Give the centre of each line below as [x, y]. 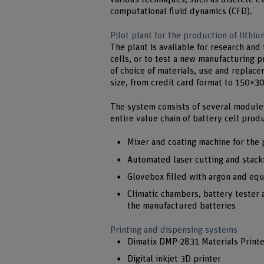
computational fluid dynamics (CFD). [181, 12]
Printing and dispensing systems [174, 230]
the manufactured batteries [181, 206]
